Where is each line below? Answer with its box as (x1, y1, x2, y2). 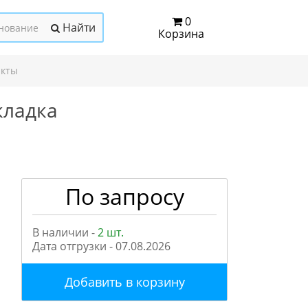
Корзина (158, 26, 204, 41)
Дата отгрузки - (32, 239, 115, 254)
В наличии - (32, 225, 98, 240)
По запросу (65, 181, 184, 211)
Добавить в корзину (64, 274, 185, 290)
